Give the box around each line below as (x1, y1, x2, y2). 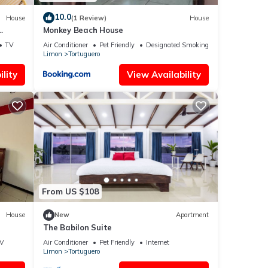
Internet (145, 237, 169, 246)
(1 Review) (71, 13, 106, 22)
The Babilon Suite (42, 222, 112, 232)
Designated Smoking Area (145, 41, 224, 50)
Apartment (176, 211, 209, 220)
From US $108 (41, 186, 99, 197)
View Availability (127, 69, 201, 81)
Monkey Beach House (42, 25, 123, 35)
